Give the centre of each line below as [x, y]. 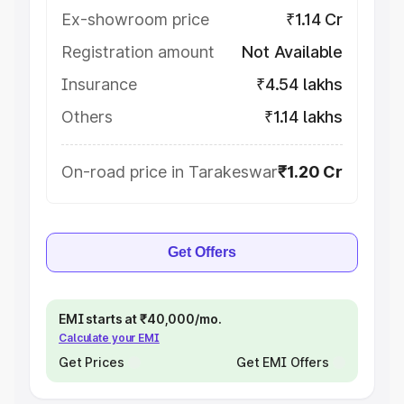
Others [87, 117]
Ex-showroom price [135, 19]
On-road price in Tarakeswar [170, 172]
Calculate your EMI [109, 338]
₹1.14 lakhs [303, 117]
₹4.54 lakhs [299, 84]
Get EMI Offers [282, 362]
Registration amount [138, 52]
